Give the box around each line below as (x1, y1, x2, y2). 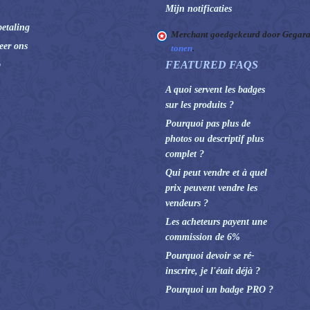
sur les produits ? (165, 99, 234, 110)
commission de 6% (165, 231, 243, 242)
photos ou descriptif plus (165, 133, 264, 144)
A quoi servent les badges (165, 84, 265, 95)
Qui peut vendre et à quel (165, 167, 267, 178)
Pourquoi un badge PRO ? (165, 284, 273, 295)
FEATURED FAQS (165, 58, 258, 71)
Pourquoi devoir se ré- (165, 250, 255, 261)
